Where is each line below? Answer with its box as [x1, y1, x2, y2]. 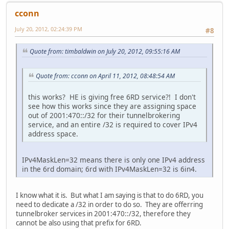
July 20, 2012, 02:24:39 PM [15, 25, 82, 33]
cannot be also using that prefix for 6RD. [16, 218, 142, 227]
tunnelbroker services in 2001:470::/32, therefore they [16, 209, 191, 218]
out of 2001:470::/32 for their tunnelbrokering [28, 110, 180, 120]
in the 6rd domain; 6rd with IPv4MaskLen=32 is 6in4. [22, 164, 197, 174]
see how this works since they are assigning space [28, 101, 196, 111]
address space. [28, 128, 78, 139]
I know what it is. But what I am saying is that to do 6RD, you [16, 190, 203, 200]
